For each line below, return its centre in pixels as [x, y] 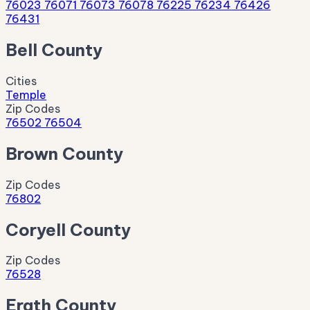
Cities [21, 81]
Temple [26, 94]
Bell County [54, 49]
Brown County [64, 153]
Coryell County [68, 229]
